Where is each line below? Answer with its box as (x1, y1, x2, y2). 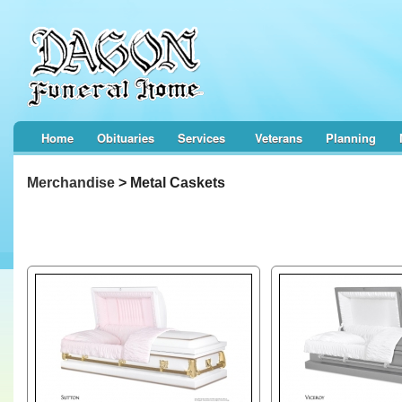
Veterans (255, 129, 302, 146)
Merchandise (27, 175, 115, 190)
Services (178, 129, 225, 146)
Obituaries (97, 129, 154, 146)
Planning (326, 129, 376, 146)
